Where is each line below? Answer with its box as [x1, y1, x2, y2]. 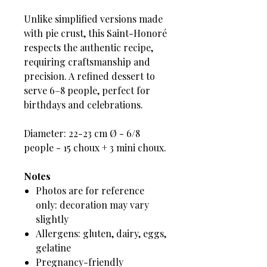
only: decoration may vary [36, 198, 149, 211]
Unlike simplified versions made [24, 12, 163, 25]
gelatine [36, 241, 71, 254]
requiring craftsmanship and [24, 55, 150, 68]
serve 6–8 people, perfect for [24, 83, 150, 97]
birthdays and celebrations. [24, 98, 143, 111]
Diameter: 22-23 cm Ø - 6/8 [24, 126, 140, 139]
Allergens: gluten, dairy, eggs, [36, 226, 166, 240]
